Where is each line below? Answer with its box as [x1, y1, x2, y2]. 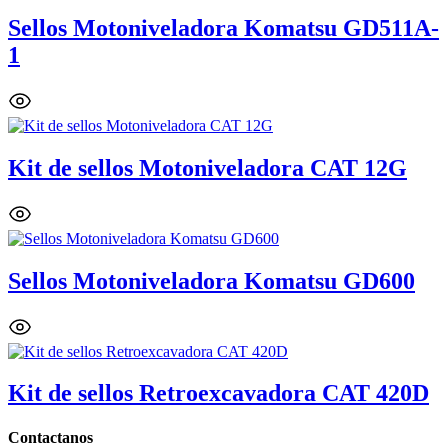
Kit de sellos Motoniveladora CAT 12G [8, 154, 407, 181]
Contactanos [8, 428, 93, 446]
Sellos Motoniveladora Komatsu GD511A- [8, 15, 439, 42]
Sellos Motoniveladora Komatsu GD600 [8, 267, 415, 294]
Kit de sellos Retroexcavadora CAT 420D [8, 380, 429, 407]
